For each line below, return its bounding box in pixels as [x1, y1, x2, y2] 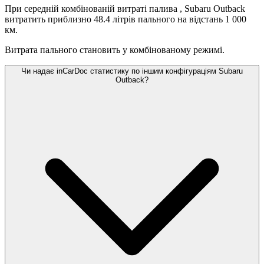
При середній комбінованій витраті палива [5, 4, 180, 14]
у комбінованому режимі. [123, 45, 225, 55]
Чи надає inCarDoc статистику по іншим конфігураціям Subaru [21, 67, 243, 76]
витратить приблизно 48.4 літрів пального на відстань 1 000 [5, 14, 246, 25]
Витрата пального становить [5, 45, 120, 55]
